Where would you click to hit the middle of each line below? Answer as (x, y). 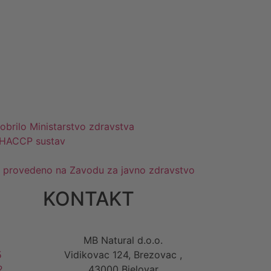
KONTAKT (89, 198)
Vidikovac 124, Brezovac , (123, 254)
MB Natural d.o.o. (123, 240)
